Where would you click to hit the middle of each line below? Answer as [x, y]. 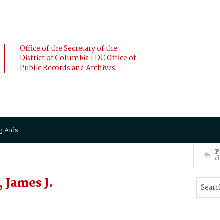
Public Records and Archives [68, 68]
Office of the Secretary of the [69, 49]
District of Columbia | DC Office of [78, 58]
